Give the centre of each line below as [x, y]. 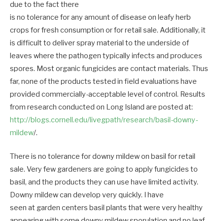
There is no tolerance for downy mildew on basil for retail [103, 156]
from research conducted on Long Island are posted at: [101, 107]
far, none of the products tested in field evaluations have [103, 81]
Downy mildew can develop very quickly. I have [87, 195]
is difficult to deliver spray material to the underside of [99, 43]
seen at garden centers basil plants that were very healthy [106, 207]
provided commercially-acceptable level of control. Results [108, 94]
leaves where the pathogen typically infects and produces [106, 55]
